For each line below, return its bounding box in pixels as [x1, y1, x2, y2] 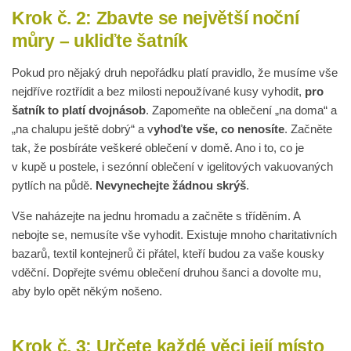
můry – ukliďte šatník [12, 31, 188, 52]
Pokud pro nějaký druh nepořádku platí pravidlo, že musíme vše [12, 66, 338, 80]
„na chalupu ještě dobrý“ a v [12, 122, 154, 136]
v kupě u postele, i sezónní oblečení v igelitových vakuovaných [12, 160, 333, 174]
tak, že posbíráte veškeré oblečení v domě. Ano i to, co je [12, 141, 304, 155]
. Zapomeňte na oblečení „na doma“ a [146, 103, 337, 118]
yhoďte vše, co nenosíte [154, 122, 284, 136]
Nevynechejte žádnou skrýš [96, 179, 246, 193]
